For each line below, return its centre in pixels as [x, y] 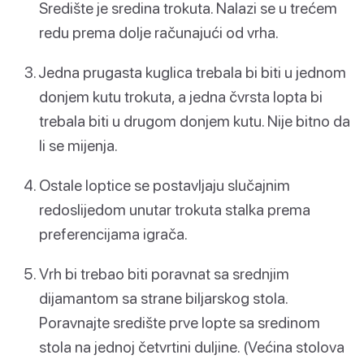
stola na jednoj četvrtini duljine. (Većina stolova [192, 347]
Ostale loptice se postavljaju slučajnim [165, 185]
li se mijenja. [78, 145]
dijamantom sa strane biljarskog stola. [163, 298]
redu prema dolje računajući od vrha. [159, 32]
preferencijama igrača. [113, 234]
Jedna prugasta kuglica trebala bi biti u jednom [193, 72]
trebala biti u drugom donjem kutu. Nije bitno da [195, 121]
